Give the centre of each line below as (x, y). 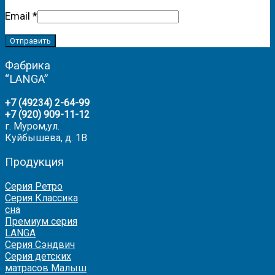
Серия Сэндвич (40, 244)
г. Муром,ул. (32, 126)
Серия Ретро (34, 186)
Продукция (34, 162)
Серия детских (38, 256)
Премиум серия (41, 221)
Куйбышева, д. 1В (46, 138)
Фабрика (28, 65)
